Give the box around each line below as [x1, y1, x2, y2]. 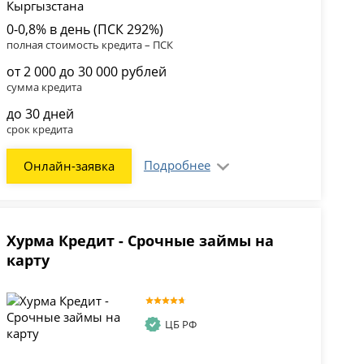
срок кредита [6, 122, 73, 137]
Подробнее [143, 157, 210, 174]
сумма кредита [6, 80, 82, 95]
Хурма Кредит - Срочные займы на [6, 231, 274, 251]
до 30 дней [6, 105, 74, 123]
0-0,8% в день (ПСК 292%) [6, 20, 163, 39]
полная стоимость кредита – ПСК [6, 37, 173, 53]
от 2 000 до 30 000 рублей [6, 63, 167, 81]
